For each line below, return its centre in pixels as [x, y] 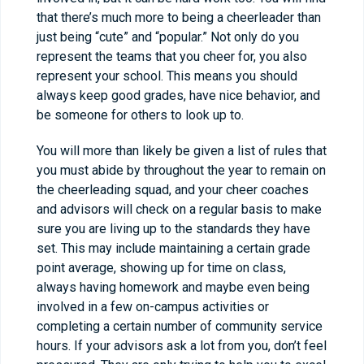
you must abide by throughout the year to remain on [181, 171]
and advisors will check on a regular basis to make [179, 210]
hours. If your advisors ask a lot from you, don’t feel [182, 346]
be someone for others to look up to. [140, 115]
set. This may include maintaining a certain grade [173, 249]
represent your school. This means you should [167, 76]
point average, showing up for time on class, [161, 268]
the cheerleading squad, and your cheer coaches [173, 190]
